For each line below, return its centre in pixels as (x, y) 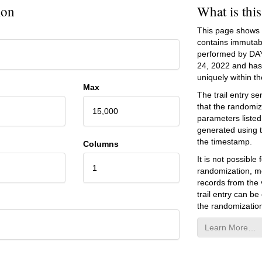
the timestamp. (224, 141)
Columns (101, 144)
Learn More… (230, 227)
